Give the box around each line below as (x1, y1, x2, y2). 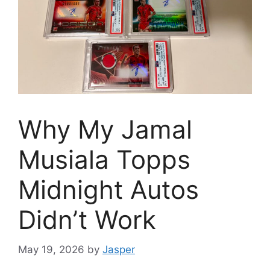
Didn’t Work (18, 204, 156, 236)
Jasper (102, 243, 135, 256)
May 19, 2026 (18, 243, 84, 256)
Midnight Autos (18, 174, 199, 206)
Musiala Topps (18, 144, 190, 175)
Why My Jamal (18, 114, 192, 145)
